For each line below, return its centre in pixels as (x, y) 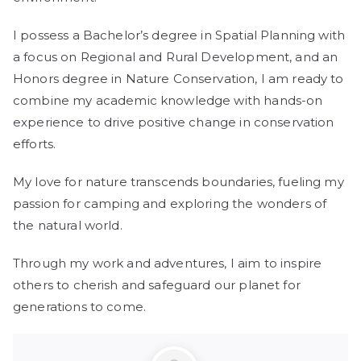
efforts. (35, 144)
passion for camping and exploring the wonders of (170, 204)
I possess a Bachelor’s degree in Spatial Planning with (179, 35)
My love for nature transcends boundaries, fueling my (178, 182)
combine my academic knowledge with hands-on (168, 101)
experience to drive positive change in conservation (174, 122)
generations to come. (79, 307)
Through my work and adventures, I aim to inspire (168, 263)
